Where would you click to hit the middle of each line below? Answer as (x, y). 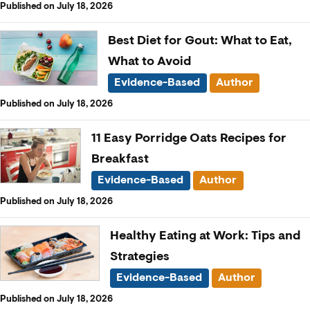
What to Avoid (149, 61)
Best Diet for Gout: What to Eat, (200, 40)
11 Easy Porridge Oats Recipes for (189, 138)
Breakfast (120, 159)
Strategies (139, 256)
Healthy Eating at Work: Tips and (205, 236)
